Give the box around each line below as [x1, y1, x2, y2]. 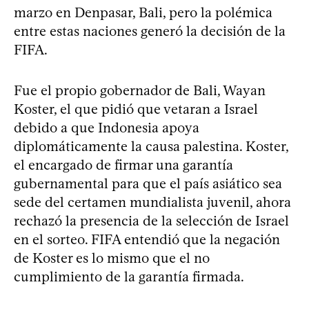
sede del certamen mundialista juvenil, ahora [14, 193, 291, 210]
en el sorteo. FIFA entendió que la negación [14, 230, 280, 248]
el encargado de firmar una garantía [14, 156, 233, 173]
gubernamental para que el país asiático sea [14, 175, 282, 192]
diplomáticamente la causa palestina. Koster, [14, 137, 288, 154]
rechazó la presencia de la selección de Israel [14, 212, 289, 229]
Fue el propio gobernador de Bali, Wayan [14, 81, 266, 99]
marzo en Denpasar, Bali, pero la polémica [14, 3, 272, 21]
